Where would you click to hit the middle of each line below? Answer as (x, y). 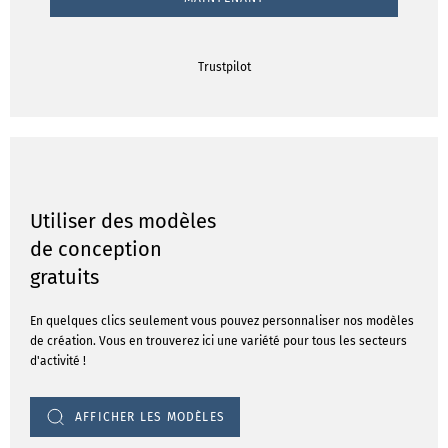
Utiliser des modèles (123, 221)
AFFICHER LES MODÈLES (150, 417)
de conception (96, 249)
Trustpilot (224, 67)
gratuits (64, 277)
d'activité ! (58, 361)
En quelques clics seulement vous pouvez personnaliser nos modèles (222, 321)
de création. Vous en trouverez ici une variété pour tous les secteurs (218, 341)
